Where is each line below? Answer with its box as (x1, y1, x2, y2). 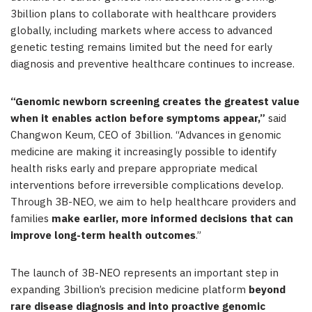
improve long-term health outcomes (10, 227, 196, 245)
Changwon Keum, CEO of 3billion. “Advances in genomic (10, 127, 281, 145)
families (10, 210, 52, 228)
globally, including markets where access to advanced (10, 22, 272, 40)
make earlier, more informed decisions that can (52, 210, 293, 228)
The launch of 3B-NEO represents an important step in (10, 265, 279, 283)
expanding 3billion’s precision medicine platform (10, 281, 249, 299)
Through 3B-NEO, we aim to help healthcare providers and (10, 194, 296, 212)
